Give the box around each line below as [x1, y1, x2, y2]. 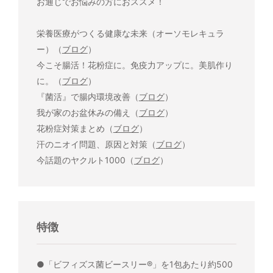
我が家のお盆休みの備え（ [36, 107, 139, 118]
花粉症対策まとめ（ [36, 123, 113, 134]
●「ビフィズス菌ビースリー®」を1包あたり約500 [36, 258, 233, 269]
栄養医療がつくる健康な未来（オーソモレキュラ [36, 28, 224, 39]
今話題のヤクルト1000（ [36, 155, 134, 166]
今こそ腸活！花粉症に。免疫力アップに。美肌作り [36, 60, 233, 71]
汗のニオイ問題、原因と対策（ [36, 139, 156, 150]
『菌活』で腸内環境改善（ [36, 91, 139, 102]
